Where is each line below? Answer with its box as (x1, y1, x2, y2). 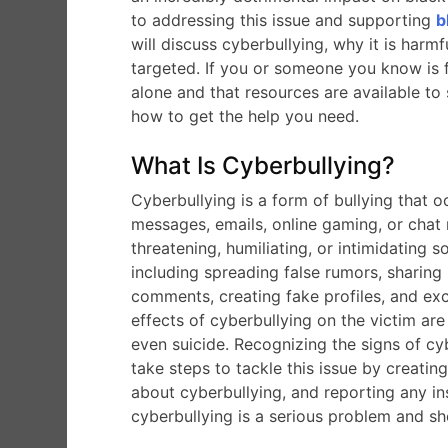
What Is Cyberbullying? (131, 150, 396, 180)
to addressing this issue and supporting (131, 9, 437, 30)
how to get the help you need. (131, 105, 360, 126)
